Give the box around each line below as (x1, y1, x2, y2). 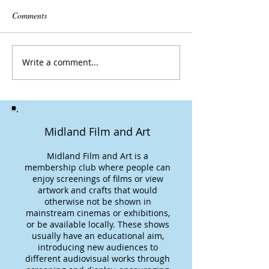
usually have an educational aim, (31, 229, 164, 241)
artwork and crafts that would (38, 184, 157, 196)
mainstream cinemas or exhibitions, (25, 207, 170, 219)
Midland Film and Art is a (47, 150, 148, 162)
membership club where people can (25, 161, 171, 173)
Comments (12, 9, 47, 21)
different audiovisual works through (25, 252, 170, 264)
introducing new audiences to (37, 241, 158, 253)
